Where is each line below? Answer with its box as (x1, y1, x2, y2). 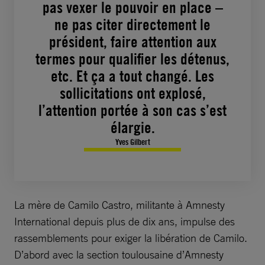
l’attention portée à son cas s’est (38, 101, 227, 119)
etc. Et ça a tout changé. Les (51, 66, 214, 85)
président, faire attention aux (49, 32, 216, 51)
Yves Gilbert (115, 136, 150, 147)
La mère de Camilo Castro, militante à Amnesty (14, 198, 225, 211)
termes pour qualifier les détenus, (35, 49, 230, 68)
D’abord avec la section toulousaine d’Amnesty (14, 247, 224, 261)
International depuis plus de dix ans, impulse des (14, 214, 235, 228)
